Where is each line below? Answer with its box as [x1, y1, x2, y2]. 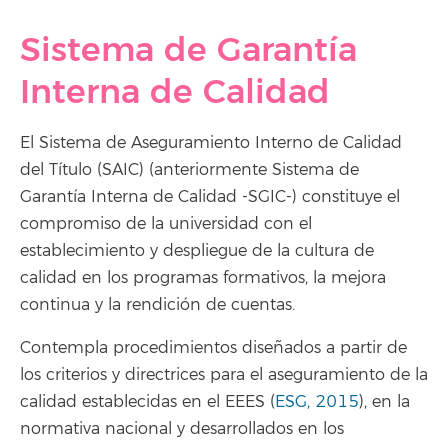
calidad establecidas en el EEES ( [20, 392, 275, 412]
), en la [359, 392, 410, 412]
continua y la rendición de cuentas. [20, 295, 295, 315]
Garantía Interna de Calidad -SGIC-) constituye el [20, 187, 400, 207]
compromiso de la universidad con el [20, 214, 312, 234]
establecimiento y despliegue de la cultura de [20, 241, 374, 261]
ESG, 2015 [275, 392, 359, 412]
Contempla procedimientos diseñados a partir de [20, 338, 407, 358]
